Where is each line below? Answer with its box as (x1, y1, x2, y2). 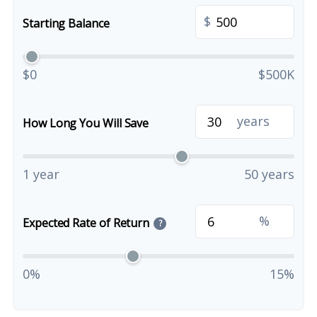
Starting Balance (23, 16, 110, 31)
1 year (23, 166, 59, 183)
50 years (244, 166, 294, 183)
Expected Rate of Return (23, 215, 150, 231)
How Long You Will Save (23, 115, 149, 131)
